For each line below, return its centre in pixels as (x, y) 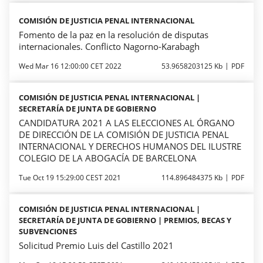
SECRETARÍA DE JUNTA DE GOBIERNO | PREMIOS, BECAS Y (125, 220)
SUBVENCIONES (48, 231)
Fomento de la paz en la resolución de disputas (114, 35)
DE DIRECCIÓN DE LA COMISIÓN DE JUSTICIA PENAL (124, 134)
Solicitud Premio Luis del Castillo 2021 (96, 245)
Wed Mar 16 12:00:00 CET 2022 (70, 66)
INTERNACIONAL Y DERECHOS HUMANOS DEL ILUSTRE (130, 146)
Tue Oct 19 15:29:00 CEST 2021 (70, 178)
